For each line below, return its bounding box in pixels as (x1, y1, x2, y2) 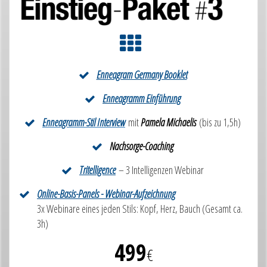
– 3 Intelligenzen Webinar (116, 163, 204, 178)
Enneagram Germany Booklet (96, 67, 187, 82)
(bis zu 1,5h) (196, 115, 241, 130)
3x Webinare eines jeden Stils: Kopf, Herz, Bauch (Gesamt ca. (37, 201, 243, 216)
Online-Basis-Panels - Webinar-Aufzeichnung (37, 187, 175, 201)
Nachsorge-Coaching (110, 139, 173, 154)
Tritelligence (79, 163, 116, 178)
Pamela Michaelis (141, 115, 196, 130)
